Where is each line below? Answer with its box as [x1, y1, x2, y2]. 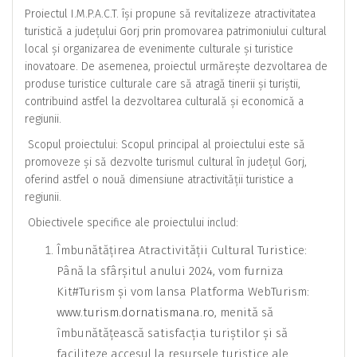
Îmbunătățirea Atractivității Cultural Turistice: [57, 242, 307, 257]
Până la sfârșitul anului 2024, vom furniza [57, 263, 284, 278]
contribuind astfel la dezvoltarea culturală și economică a [25, 94, 304, 108]
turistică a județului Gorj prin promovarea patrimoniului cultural [25, 24, 327, 38]
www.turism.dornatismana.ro [57, 304, 214, 320]
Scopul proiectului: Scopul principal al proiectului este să [25, 137, 305, 151]
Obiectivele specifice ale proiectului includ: [25, 215, 238, 229]
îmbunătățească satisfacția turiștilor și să [57, 325, 288, 340]
